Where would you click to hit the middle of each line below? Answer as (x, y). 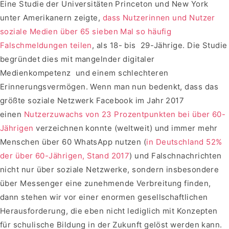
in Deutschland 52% (184, 142)
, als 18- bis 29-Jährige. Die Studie (159, 45)
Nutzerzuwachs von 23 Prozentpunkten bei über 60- (125, 114)
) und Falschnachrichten (176, 156)
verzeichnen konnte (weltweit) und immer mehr (125, 128)
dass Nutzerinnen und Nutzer (159, 18)
